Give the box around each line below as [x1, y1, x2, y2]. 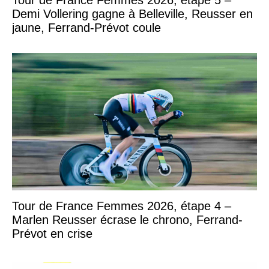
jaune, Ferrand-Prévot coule [12, 20, 161, 34]
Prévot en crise [12, 227, 92, 241]
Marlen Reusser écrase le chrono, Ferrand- [12, 213, 243, 227]
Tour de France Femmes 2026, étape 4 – [12, 199, 231, 213]
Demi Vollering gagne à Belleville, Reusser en [12, 7, 253, 20]
